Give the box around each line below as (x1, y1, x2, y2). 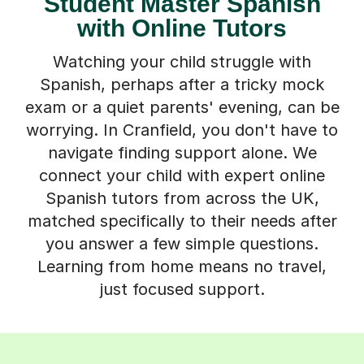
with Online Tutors (77, 14, 287, 41)
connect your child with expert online (39, 165, 325, 185)
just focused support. (99, 279, 265, 299)
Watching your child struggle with (53, 51, 311, 71)
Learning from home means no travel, (37, 256, 327, 276)
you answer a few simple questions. (45, 233, 318, 253)
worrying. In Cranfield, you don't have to (26, 119, 338, 140)
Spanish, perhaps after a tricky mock (40, 74, 324, 94)
